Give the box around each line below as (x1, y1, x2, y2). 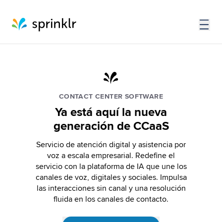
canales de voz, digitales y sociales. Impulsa (35, 172, 187, 182)
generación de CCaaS (53, 119, 169, 133)
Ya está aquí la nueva (55, 105, 167, 119)
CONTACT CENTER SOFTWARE (58, 92, 164, 101)
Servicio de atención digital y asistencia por (36, 140, 186, 150)
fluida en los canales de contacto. (54, 194, 168, 204)
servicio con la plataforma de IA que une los (35, 162, 187, 171)
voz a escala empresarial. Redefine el (47, 151, 175, 161)
